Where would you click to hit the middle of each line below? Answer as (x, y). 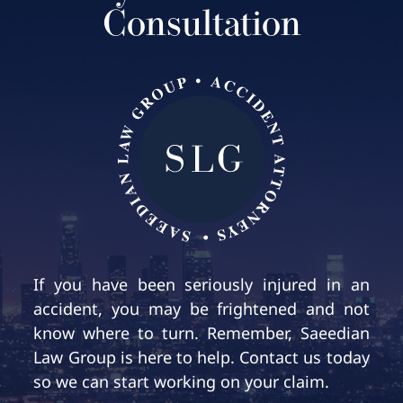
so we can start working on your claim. (182, 382)
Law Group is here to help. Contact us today (201, 358)
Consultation (201, 26)
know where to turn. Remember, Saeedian (201, 333)
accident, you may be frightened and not (201, 309)
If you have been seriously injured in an (201, 285)
